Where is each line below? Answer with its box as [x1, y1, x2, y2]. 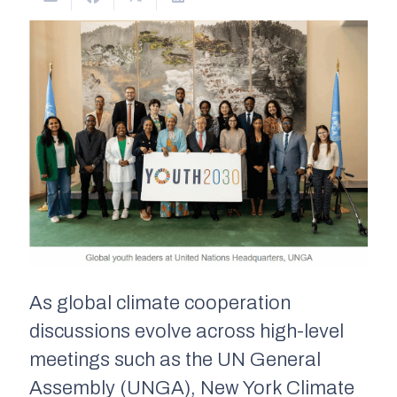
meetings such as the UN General [29, 348, 321, 370]
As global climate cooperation [29, 292, 291, 314]
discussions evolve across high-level [29, 320, 344, 342]
